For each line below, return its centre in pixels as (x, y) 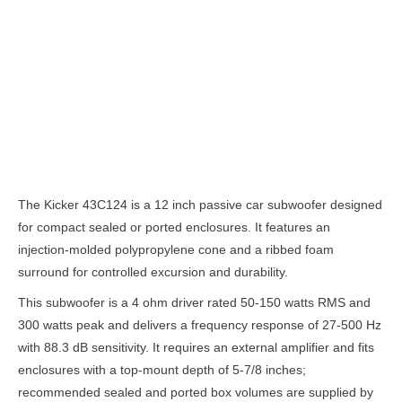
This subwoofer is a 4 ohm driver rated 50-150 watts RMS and (194, 302)
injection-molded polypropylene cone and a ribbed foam (176, 249)
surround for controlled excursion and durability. (153, 272)
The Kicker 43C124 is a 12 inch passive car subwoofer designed (200, 205)
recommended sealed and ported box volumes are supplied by (196, 392)
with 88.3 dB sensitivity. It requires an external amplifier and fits (196, 347)
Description (201, 164)
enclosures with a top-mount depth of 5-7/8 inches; (162, 370)
